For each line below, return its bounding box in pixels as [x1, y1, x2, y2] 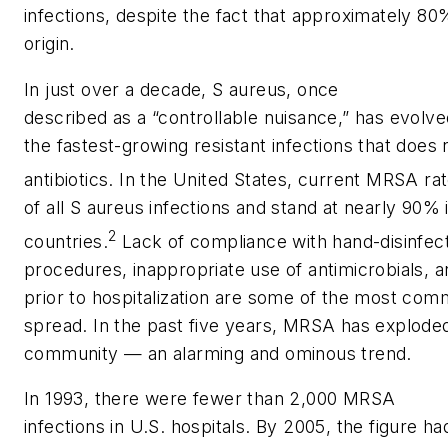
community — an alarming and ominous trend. [24, 342, 412, 364]
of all [24, 196, 70, 218]
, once [286, 78, 339, 100]
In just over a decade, [24, 78, 213, 100]
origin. [24, 33, 75, 55]
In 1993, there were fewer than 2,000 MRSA [24, 388, 396, 410]
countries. [24, 230, 108, 252]
